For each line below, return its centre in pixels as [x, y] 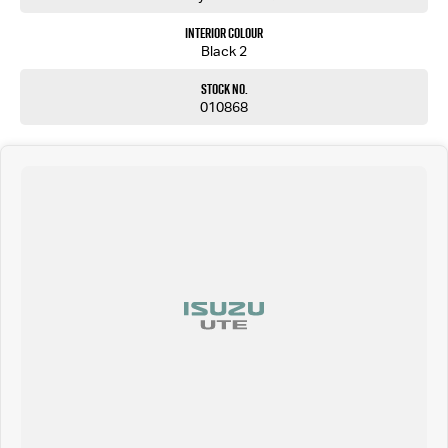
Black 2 [224, 51]
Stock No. [224, 89]
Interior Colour [224, 33]
